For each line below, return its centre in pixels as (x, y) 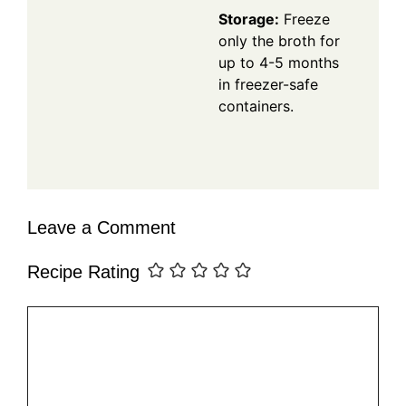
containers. (256, 106)
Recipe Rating (83, 271)
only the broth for (279, 40)
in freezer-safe (268, 84)
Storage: (249, 19)
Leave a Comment (101, 227)
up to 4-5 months (279, 62)
